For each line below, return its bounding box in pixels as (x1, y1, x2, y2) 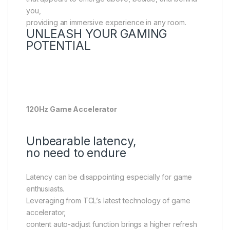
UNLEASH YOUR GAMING (26, 27, 167, 42)
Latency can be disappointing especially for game (26, 172, 193, 182)
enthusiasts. (26, 184, 65, 194)
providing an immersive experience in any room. (26, 18, 186, 27)
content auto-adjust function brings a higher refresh (26, 220, 197, 229)
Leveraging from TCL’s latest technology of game (26, 196, 190, 205)
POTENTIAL (26, 39, 91, 53)
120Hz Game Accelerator (26, 105, 117, 114)
